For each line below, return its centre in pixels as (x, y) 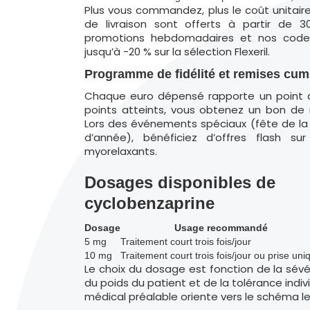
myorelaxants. (121, 151)
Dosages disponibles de (180, 182)
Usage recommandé (221, 228)
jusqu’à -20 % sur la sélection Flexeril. (177, 52)
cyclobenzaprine (149, 203)
